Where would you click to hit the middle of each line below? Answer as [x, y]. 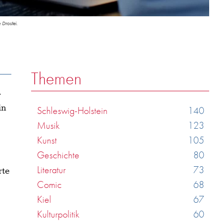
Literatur [52, 169]
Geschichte [58, 155]
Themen [56, 78]
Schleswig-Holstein [73, 110]
